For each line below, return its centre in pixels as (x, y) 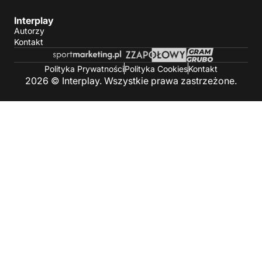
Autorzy (29, 31)
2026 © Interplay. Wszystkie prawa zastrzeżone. (131, 81)
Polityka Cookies (156, 68)
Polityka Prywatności (84, 68)
